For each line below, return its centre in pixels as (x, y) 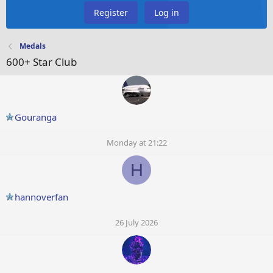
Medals (33, 46)
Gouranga (36, 117)
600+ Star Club (41, 62)
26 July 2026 (136, 223)
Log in (167, 13)
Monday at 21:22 (136, 143)
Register (111, 13)
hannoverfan (41, 197)
